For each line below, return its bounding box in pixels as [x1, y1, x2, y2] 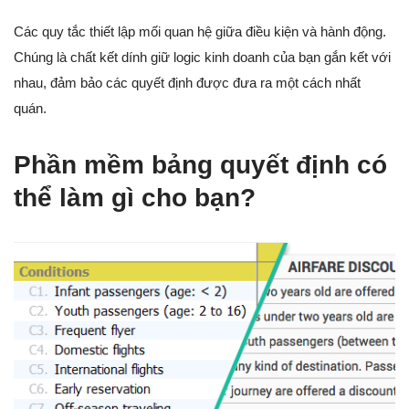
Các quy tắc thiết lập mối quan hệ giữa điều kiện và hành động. [14, 24, 386, 40]
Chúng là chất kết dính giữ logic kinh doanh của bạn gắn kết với [14, 49, 391, 66]
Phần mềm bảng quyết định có [14, 151, 387, 180]
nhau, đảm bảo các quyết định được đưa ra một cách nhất [14, 75, 361, 91]
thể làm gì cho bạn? [14, 184, 256, 213]
